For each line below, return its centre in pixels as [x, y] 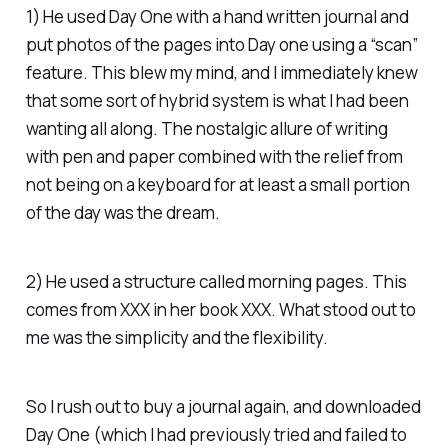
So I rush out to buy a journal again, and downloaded [223, 406]
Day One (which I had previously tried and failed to [216, 434]
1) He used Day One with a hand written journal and [217, 17]
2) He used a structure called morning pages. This [216, 281]
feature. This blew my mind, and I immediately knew [221, 73]
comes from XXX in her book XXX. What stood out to [220, 309]
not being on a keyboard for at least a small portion [217, 185]
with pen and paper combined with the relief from [214, 157]
